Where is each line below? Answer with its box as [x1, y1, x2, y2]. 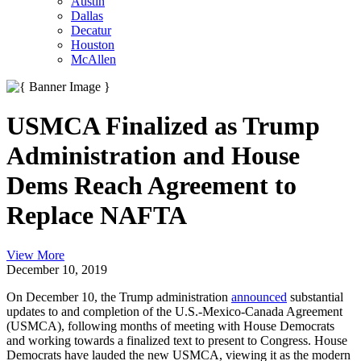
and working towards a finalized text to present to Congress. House [6, 333, 347, 347]
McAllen [71, 52, 116, 66]
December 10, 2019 [6, 262, 107, 276]
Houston [71, 38, 114, 52]
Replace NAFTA [6, 201, 187, 230]
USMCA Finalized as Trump [6, 111, 320, 141]
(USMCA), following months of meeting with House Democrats [6, 318, 334, 333]
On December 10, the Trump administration [6, 289, 231, 304]
